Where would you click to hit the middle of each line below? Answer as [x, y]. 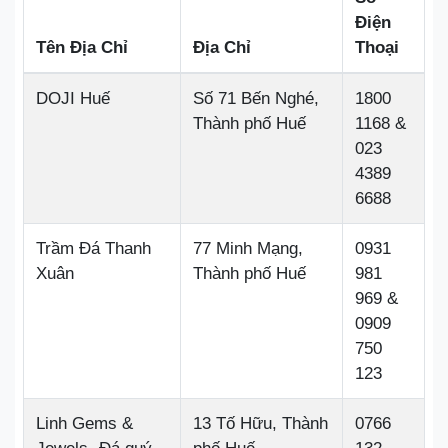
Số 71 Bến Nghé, [256, 98]
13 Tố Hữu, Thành [260, 423]
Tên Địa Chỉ [82, 47]
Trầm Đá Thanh [93, 248]
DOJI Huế [73, 98]
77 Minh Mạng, [248, 248]
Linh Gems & [84, 423]
